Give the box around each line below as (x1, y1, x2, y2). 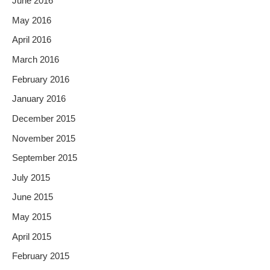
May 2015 (12, 212, 51, 222)
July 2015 (12, 172, 50, 183)
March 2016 (12, 54, 59, 64)
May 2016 (12, 15, 51, 25)
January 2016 (12, 94, 66, 104)
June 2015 (12, 192, 53, 202)
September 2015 (12, 153, 77, 163)
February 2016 (12, 74, 69, 84)
